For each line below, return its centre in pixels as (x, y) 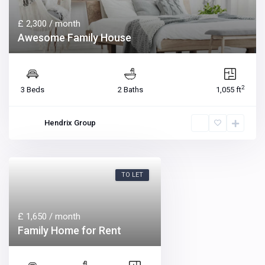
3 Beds (33, 90)
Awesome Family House (75, 38)
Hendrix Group (70, 123)
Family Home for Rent (70, 231)
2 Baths (130, 90)
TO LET (132, 175)
